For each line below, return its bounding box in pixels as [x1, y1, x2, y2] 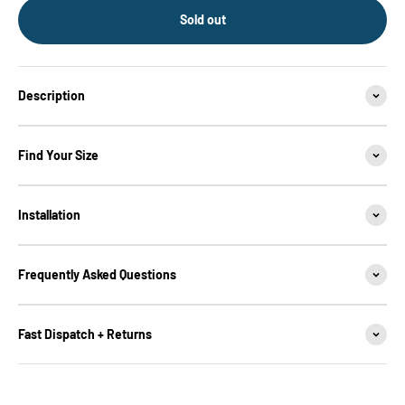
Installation [18, 207, 80, 223]
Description [18, 88, 85, 104]
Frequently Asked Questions [18, 267, 176, 283]
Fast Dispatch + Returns [18, 326, 152, 343]
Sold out [179, 12, 226, 28]
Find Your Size [18, 147, 99, 164]
